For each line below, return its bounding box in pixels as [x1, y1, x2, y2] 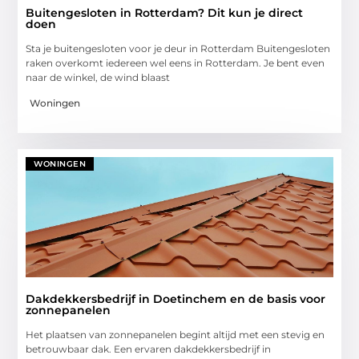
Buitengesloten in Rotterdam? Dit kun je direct [26, 5, 304, 20]
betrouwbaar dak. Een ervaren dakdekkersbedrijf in [26, 342, 272, 355]
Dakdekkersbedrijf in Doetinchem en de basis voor [26, 291, 326, 306]
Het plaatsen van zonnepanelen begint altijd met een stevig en [26, 328, 325, 341]
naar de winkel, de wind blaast [26, 71, 171, 83]
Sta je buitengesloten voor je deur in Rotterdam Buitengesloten [26, 42, 331, 54]
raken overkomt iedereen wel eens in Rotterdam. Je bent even [26, 56, 325, 69]
